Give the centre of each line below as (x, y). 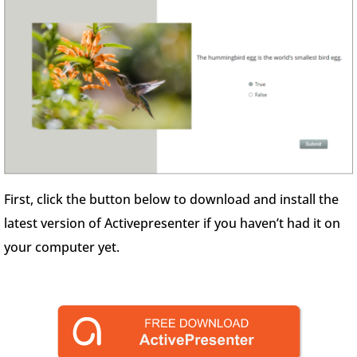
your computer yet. (62, 247)
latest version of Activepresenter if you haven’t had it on (172, 223)
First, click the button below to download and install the (171, 199)
